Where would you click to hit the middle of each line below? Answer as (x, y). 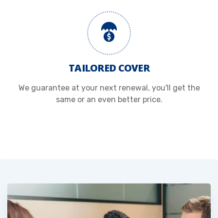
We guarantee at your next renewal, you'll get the (109, 88)
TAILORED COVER (109, 68)
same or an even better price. (109, 100)
